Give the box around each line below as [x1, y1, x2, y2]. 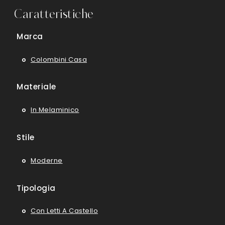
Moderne [31, 155, 63, 165]
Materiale [17, 81, 56, 92]
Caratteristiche [14, 9, 93, 21]
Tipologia [17, 182, 56, 193]
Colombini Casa [31, 54, 87, 64]
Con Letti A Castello [31, 206, 98, 216]
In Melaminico [31, 105, 79, 115]
